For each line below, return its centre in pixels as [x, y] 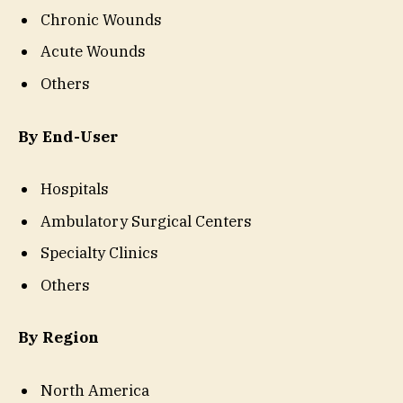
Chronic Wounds [101, 20]
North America [95, 390]
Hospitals [75, 189]
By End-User [68, 136]
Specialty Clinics [99, 253]
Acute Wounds [93, 52]
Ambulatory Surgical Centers [146, 221]
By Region [58, 338]
